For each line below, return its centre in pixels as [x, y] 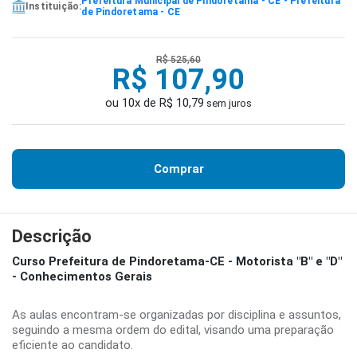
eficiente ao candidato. [73, 345]
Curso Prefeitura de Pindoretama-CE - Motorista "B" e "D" [177, 261]
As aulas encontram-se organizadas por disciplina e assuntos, [177, 315]
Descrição [52, 236]
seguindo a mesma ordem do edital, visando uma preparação [173, 330]
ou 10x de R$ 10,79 [155, 103]
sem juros [228, 103]
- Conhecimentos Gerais [82, 277]
